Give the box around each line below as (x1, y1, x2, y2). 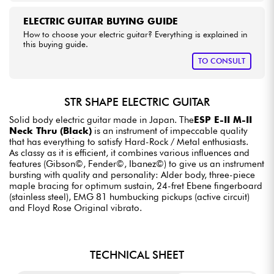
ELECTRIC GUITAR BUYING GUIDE (23, 16, 178, 28)
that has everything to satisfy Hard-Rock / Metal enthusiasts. (9, 136, 248, 147)
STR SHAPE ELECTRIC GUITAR (64, 95, 210, 108)
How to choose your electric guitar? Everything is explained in (23, 29, 248, 40)
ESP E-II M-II (194, 114, 252, 125)
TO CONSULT (198, 56, 245, 66)
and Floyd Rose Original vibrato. (9, 202, 142, 213)
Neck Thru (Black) (9, 125, 92, 136)
